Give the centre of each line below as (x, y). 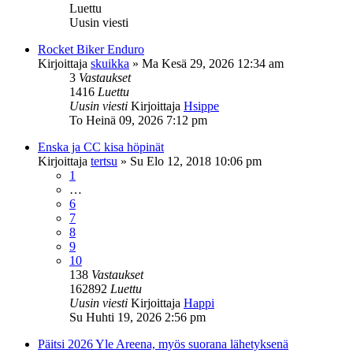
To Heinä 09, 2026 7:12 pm (138, 120)
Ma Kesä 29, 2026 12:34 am (213, 63)
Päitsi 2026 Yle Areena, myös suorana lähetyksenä (163, 344)
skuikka (110, 63)
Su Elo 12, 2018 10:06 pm (196, 161)
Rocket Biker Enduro (91, 49)
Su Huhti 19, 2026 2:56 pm (137, 317)
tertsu (104, 161)
